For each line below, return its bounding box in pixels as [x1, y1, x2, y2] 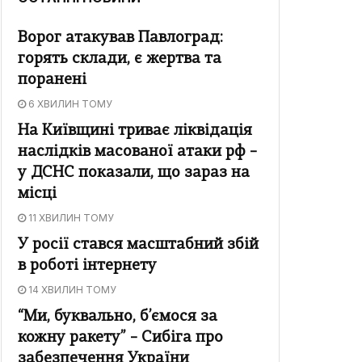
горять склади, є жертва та [18, 52, 221, 68]
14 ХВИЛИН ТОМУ [26, 284, 116, 297]
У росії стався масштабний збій [18, 238, 259, 254]
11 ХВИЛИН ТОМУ [26, 212, 114, 225]
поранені [18, 73, 86, 89]
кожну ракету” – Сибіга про [18, 330, 223, 347]
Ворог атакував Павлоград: [18, 31, 223, 47]
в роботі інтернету [18, 259, 157, 275]
